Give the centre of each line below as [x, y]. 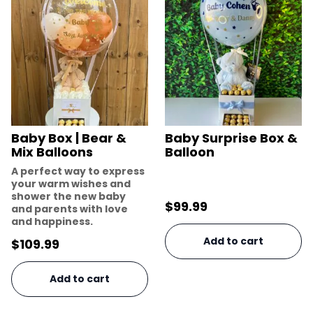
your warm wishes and [71, 183]
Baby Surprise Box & [231, 138]
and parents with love [70, 209]
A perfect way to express [78, 171]
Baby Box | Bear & [69, 138]
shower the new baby [68, 196]
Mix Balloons [52, 152]
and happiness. [52, 221]
